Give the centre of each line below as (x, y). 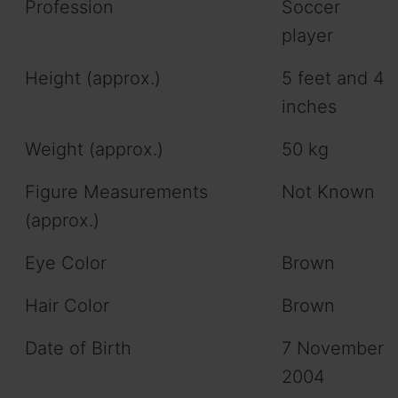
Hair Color (67, 305)
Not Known (328, 191)
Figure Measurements (116, 191)
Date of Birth (78, 348)
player (307, 35)
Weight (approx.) (94, 149)
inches (309, 106)
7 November (333, 348)
